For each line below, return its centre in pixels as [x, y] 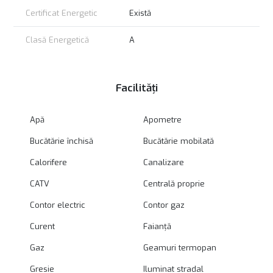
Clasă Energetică [57, 40]
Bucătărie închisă [61, 141]
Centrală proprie [174, 184]
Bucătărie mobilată [179, 141]
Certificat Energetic [62, 13]
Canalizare [164, 163]
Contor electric [57, 205]
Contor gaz [164, 205]
